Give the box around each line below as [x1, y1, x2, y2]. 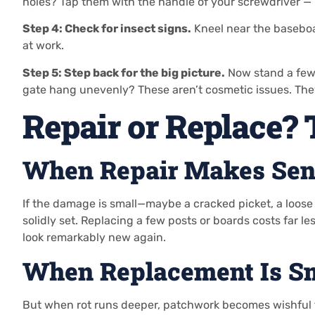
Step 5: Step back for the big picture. [22, 65, 225, 79]
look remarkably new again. [22, 230, 166, 244]
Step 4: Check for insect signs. [22, 22, 191, 36]
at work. [22, 39, 64, 53]
